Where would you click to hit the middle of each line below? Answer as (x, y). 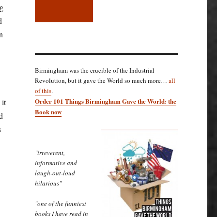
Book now (48, 111)
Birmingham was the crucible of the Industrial (94, 70)
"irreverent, (50, 152)
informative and (56, 163)
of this (43, 90)
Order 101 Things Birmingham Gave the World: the (105, 101)
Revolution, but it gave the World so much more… (101, 80)
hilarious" (48, 183)
